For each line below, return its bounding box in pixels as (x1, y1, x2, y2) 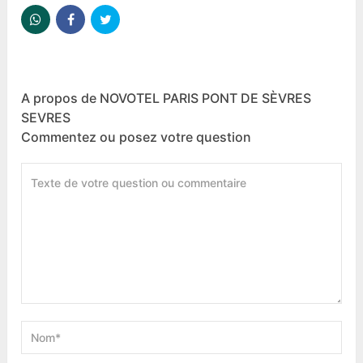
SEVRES (21, 109, 71, 126)
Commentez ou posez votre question (21, 129, 252, 146)
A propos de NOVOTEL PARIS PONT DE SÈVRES (21, 90, 312, 107)
